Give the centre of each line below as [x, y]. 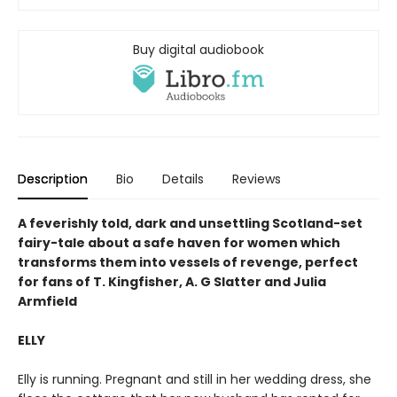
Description [53, 179]
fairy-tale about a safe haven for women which [179, 243]
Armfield [47, 302]
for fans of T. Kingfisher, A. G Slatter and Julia [172, 282]
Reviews [257, 179]
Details [183, 179]
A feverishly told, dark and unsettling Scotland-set [190, 224]
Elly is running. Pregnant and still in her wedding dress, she [195, 380]
